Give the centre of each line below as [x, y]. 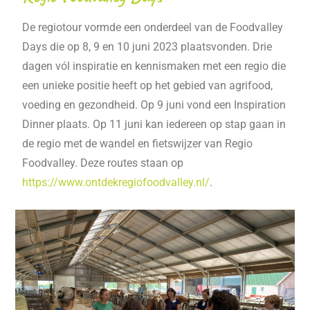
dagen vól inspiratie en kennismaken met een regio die [154, 66]
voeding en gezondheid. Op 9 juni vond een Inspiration [154, 105]
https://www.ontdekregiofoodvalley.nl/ [116, 183]
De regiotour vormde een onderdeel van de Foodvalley [153, 28]
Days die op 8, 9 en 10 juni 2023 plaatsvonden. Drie [147, 47]
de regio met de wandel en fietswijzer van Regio [138, 144]
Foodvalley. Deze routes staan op [103, 163]
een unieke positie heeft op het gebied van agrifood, [148, 86]
